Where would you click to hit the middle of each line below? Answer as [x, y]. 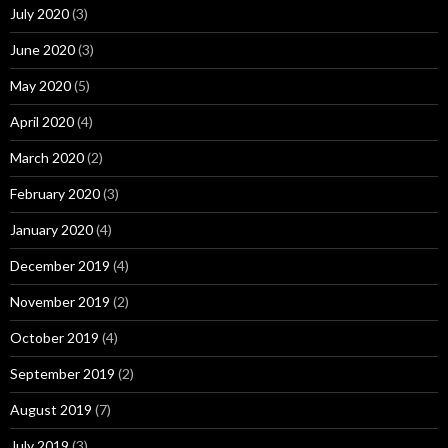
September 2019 [62, 373]
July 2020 [39, 13]
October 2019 [54, 337]
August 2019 [51, 409]
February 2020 [55, 193]
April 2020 [42, 121]
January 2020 [51, 229]
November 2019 [60, 301]
